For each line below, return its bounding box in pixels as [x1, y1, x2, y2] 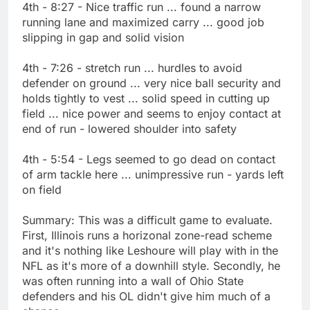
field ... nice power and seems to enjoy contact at [22, 106, 281, 120]
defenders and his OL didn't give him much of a [22, 289, 271, 303]
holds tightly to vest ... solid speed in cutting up [22, 91, 270, 105]
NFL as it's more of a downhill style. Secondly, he [22, 258, 280, 273]
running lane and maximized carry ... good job [22, 15, 264, 29]
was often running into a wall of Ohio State [22, 273, 244, 288]
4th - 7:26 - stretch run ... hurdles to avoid [22, 60, 242, 75]
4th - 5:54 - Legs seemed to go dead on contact [22, 152, 275, 166]
